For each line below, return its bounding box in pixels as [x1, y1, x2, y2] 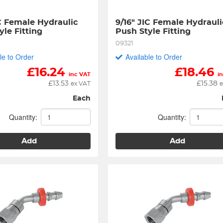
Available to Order [125, 52, 183, 62]
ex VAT [71, 81, 91, 87]
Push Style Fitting [115, 27, 191, 35]
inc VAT [69, 72, 91, 77]
